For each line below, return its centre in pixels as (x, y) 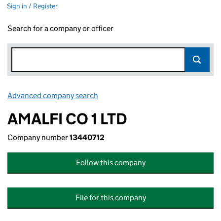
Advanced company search (53, 95)
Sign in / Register (32, 6)
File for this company (110, 198)
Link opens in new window (143, 95)
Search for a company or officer (60, 28)
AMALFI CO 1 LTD (67, 119)
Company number (38, 137)
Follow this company (110, 163)
